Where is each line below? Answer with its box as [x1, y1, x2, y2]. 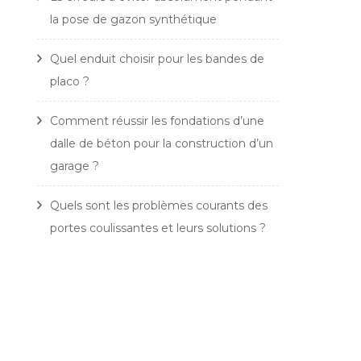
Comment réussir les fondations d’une [50, 114, 264, 128]
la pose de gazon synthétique [50, 12, 217, 27]
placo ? [50, 74, 89, 89]
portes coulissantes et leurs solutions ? [50, 221, 266, 235]
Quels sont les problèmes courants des [50, 198, 268, 213]
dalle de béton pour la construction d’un [50, 136, 273, 151]
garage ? [50, 159, 99, 173]
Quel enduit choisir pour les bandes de [50, 52, 264, 66]
